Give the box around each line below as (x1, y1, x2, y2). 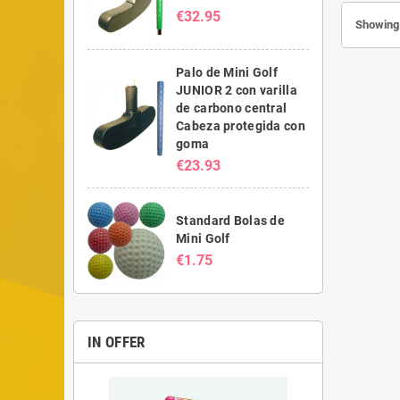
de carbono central (176, 100, 287, 115)
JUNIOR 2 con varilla (176, 82, 297, 97)
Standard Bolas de (176, 213, 285, 229)
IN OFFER (87, 332, 146, 351)
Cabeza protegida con (176, 118, 305, 133)
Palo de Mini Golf (176, 64, 278, 79)
